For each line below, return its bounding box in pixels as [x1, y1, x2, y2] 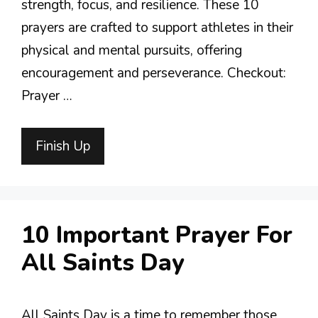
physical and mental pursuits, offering [21, 41, 242, 60]
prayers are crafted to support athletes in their [21, 18, 293, 37]
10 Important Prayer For [21, 219, 292, 251]
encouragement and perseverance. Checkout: [21, 64, 286, 82]
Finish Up [35, 136, 90, 155]
